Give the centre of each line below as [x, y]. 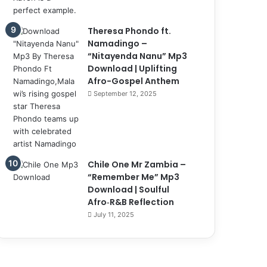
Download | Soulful [129, 189]
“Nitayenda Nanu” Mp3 [138, 56]
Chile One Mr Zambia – [137, 164]
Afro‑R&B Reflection [131, 202]
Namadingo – [118, 43]
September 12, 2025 [125, 93]
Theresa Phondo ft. [130, 31]
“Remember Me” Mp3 [134, 177]
